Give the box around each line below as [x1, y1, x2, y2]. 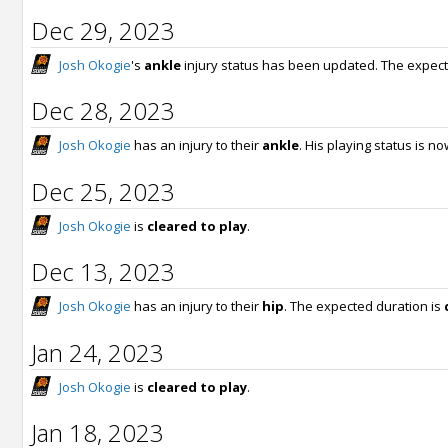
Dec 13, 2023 [31, 255, 175, 289]
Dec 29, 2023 [31, 13, 175, 47]
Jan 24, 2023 [31, 335, 164, 369]
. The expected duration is [284, 297, 444, 316]
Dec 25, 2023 [31, 174, 175, 208]
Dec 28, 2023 [31, 94, 175, 128]
